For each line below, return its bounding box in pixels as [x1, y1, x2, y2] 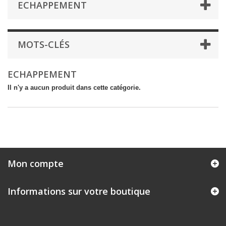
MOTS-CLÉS [18, 38, 70, 50]
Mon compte [8, 157, 64, 169]
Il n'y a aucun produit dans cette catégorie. [8, 84, 141, 91]
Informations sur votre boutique [8, 185, 150, 197]
